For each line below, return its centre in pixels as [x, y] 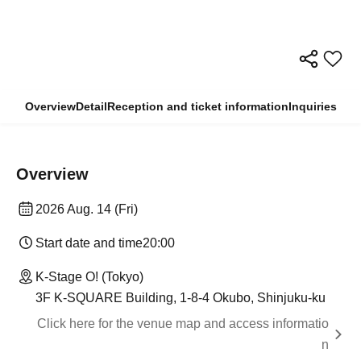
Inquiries [312, 107]
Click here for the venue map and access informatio [183, 324]
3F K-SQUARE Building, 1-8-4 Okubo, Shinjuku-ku [180, 298]
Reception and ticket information [197, 107]
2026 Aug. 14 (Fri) [87, 210]
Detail [91, 107]
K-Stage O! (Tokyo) [89, 277]
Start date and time [89, 243]
